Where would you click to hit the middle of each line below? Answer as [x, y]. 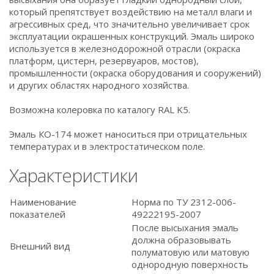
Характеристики [73, 175]
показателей [38, 214]
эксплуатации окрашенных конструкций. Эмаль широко [132, 36]
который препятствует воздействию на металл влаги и [131, 12]
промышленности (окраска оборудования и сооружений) [135, 73]
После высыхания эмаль [185, 228]
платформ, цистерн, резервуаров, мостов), [104, 61]
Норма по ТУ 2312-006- [184, 202]
